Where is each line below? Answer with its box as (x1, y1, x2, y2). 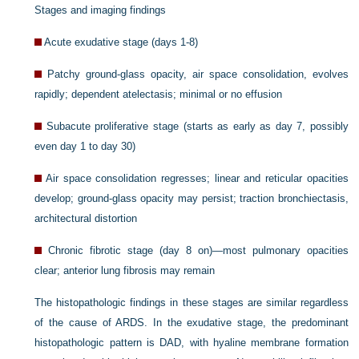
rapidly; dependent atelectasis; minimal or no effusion (34, 87, 283, 100)
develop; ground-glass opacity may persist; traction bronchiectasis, (34, 192, 349, 204)
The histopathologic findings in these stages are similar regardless (34, 296, 349, 309)
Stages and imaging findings (34, 3, 167, 16)
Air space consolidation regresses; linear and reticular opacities (46, 171, 349, 184)
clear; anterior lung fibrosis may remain (34, 264, 216, 276)
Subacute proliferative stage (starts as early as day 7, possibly (46, 119, 349, 132)
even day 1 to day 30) (34, 139, 136, 152)
